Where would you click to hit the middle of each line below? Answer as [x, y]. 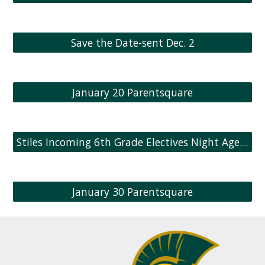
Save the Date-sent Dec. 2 [132, 43]
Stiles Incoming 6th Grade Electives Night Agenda [244, 142]
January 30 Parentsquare [132, 192]
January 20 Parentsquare [132, 92]
